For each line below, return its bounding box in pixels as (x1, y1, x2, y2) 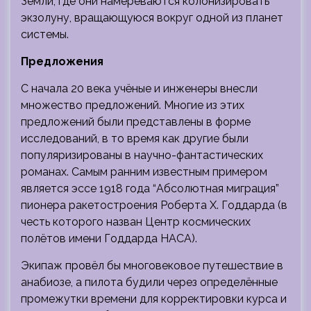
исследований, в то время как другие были (21, 131, 249, 145)
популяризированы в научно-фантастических (21, 148, 263, 162)
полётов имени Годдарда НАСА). (21, 231, 197, 245)
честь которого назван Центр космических (21, 215, 251, 228)
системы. (21, 27, 69, 41)
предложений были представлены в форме (21, 115, 251, 128)
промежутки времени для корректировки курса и (21, 292, 287, 305)
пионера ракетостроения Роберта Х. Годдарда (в (21, 198, 287, 212)
